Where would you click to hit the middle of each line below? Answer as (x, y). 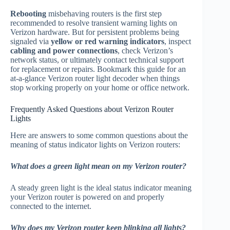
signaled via (31, 42)
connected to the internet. (51, 206)
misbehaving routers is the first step (105, 14)
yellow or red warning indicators (108, 42)
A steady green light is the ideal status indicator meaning (101, 187)
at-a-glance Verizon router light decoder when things (95, 79)
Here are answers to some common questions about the (99, 135)
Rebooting (29, 14)
